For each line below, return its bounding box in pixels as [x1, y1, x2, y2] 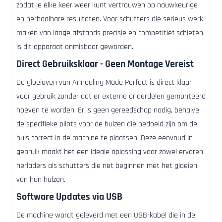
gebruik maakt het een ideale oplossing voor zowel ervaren [16, 147, 203, 158]
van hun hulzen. [16, 174, 65, 185]
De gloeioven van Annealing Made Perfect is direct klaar [16, 77, 192, 88]
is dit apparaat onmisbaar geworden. [16, 42, 133, 53]
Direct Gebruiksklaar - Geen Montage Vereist [16, 57, 194, 71]
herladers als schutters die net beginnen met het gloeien [16, 161, 197, 171]
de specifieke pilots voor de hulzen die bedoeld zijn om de [16, 119, 197, 130]
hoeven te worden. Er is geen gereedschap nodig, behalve [16, 105, 199, 116]
